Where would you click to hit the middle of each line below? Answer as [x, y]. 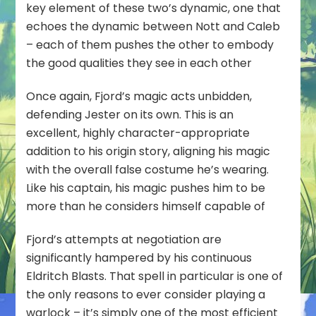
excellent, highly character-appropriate [138, 133]
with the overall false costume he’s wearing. [148, 169]
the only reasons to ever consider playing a [146, 294]
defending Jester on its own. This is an [130, 114]
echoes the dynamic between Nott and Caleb [153, 26]
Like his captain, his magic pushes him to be [146, 188]
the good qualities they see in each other [139, 63]
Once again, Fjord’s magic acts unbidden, [139, 96]
